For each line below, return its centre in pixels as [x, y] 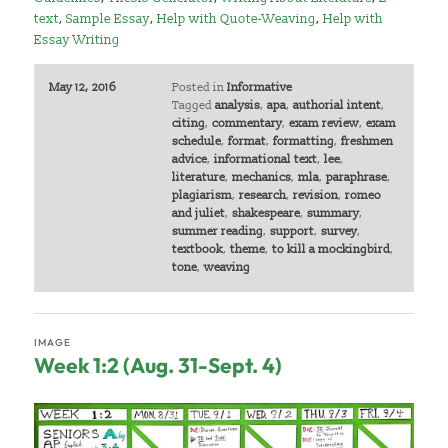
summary [332, 213]
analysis [237, 105]
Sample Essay [108, 18]
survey [338, 231]
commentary [246, 123]
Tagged [191, 105]
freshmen [366, 141]
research [262, 195]
